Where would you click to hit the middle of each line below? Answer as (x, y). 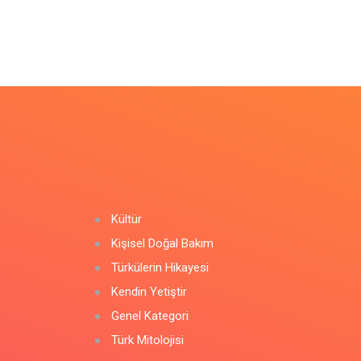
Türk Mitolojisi (147, 340)
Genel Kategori (150, 316)
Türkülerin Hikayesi (160, 268)
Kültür (127, 219)
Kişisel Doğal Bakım (162, 243)
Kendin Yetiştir (149, 292)
